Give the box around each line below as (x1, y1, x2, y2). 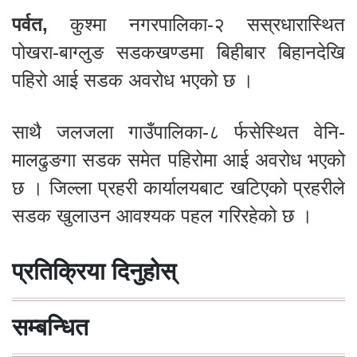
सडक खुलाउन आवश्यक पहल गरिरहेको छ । (12, 204, 312, 226)
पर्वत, (12, 13, 48, 35)
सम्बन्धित (12, 313, 88, 340)
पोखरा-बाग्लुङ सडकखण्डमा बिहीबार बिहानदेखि (12, 41, 345, 63)
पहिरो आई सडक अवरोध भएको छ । (12, 69, 253, 91)
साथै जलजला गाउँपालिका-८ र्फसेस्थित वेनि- (12, 120, 345, 143)
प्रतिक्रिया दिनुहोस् (12, 257, 176, 284)
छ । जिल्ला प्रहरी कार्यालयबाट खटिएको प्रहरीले (12, 176, 345, 198)
